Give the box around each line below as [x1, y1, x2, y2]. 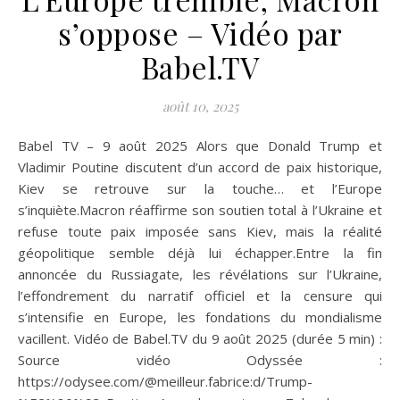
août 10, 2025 [162, 97, 238, 116]
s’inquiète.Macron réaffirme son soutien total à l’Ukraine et [18, 201, 382, 220]
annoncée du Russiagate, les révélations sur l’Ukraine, [18, 265, 382, 284]
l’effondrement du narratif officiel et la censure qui [18, 287, 382, 305]
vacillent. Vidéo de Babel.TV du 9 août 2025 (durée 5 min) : [18, 329, 382, 348]
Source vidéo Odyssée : [18, 351, 382, 370]
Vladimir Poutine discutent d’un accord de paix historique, [18, 158, 382, 177]
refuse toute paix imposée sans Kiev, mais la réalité [18, 222, 382, 241]
